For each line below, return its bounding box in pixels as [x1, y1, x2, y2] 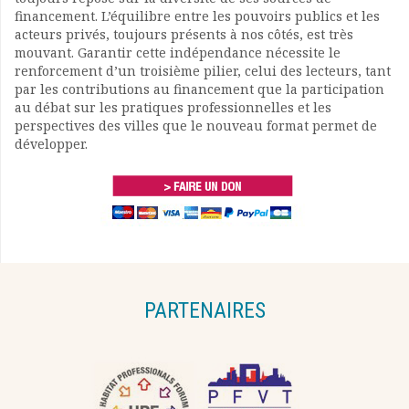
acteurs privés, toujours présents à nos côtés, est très [15, 25, 353, 43]
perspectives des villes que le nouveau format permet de [15, 116, 377, 134]
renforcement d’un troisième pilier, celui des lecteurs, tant [15, 61, 391, 79]
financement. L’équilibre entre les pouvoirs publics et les [15, 6, 380, 25]
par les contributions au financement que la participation [15, 79, 384, 98]
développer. [15, 134, 88, 152]
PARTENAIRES [143, 297, 266, 323]
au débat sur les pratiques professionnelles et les [15, 98, 331, 116]
